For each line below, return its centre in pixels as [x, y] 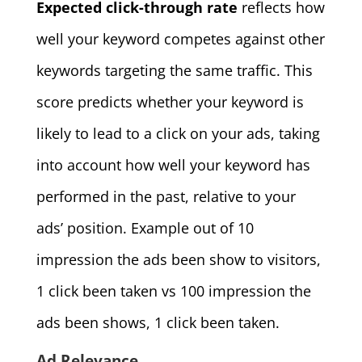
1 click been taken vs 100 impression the [173, 290]
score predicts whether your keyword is [170, 101]
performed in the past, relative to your [166, 196]
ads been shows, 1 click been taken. [158, 322]
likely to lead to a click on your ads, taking [178, 133]
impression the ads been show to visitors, [178, 259]
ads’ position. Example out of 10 [145, 227]
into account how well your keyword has [173, 164]
